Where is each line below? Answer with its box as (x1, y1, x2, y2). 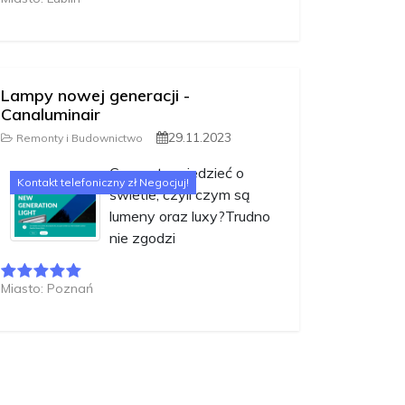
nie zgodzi (109, 229, 175, 248)
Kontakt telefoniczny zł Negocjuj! (17, 175, 189, 190)
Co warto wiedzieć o (109, 164, 244, 183)
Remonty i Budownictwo (16, 131, 143, 146)
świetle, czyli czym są (109, 185, 250, 204)
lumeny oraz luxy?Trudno (109, 207, 270, 226)
